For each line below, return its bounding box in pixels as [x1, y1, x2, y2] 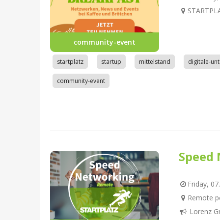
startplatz [57, 57, 83, 66]
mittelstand [139, 57, 170, 66]
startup [101, 57, 121, 66]
